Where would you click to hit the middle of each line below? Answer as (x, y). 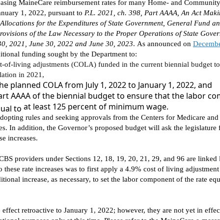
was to (75, 169)
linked (207, 159)
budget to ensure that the (137, 96)
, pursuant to (63, 13)
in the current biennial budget (167, 64)
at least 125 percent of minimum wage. (97, 107)
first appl (100, 169)
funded (109, 64)
